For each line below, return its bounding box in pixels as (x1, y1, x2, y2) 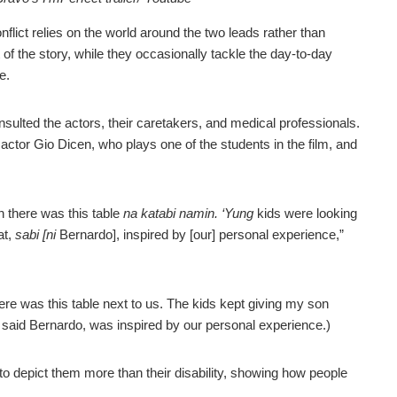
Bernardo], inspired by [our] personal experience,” (56, 227, 344, 243)
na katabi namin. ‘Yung (123, 206, 253, 222)
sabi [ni (15, 227, 56, 243)
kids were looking (253, 206, 357, 222)
